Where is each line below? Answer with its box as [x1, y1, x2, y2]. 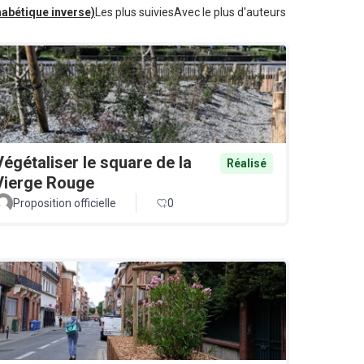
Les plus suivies [95, 6, 174, 19]
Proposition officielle [13, 197, 116, 210]
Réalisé [227, 157, 266, 171]
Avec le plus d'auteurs [174, 6, 286, 19]
